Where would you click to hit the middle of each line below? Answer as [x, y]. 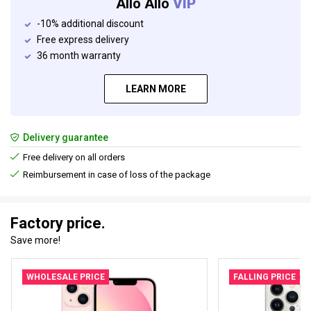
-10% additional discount [90, 24]
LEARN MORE [155, 89]
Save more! [35, 240]
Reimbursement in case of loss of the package [116, 175]
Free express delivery [83, 40]
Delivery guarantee [65, 137]
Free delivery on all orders [73, 157]
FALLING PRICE [265, 277]
